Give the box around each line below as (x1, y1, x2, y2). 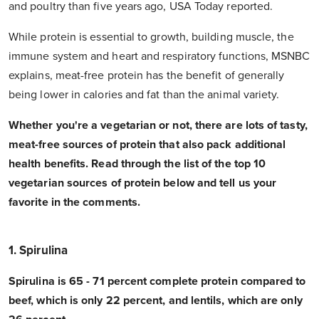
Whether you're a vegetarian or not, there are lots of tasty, (9, 118, 308, 133)
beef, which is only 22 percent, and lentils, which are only (9, 293, 303, 308)
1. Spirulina (9, 243, 68, 258)
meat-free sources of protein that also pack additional (9, 137, 286, 152)
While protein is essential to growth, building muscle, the (9, 30, 294, 45)
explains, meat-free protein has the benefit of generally (9, 68, 285, 83)
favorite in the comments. (9, 195, 141, 210)
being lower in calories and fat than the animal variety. (9, 88, 280, 103)
